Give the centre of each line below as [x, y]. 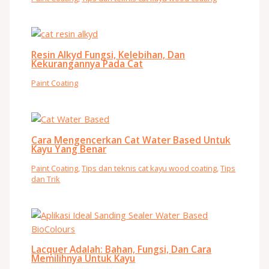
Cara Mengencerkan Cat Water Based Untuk [131, 140]
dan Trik [46, 179]
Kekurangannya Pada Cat [87, 63]
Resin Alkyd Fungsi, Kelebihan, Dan [108, 54]
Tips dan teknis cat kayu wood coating [150, 168]
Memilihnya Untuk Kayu [83, 258]
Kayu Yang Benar [69, 149]
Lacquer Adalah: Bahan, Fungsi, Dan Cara [122, 249]
